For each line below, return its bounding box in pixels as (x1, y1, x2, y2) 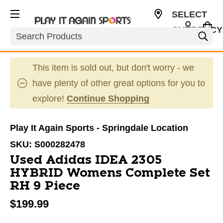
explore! (32, 94, 67, 104)
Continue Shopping (67, 94, 149, 104)
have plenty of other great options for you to (32, 78, 205, 88)
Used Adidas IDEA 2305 (10, 154, 162, 166)
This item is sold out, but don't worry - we (32, 63, 194, 73)
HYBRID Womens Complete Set (10, 167, 210, 179)
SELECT (171, 9, 207, 19)
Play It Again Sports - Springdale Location (10, 123, 188, 133)
